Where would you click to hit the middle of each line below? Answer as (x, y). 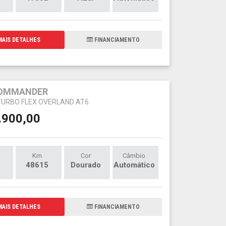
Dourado (86, 165)
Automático (134, 165)
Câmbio (134, 155)
